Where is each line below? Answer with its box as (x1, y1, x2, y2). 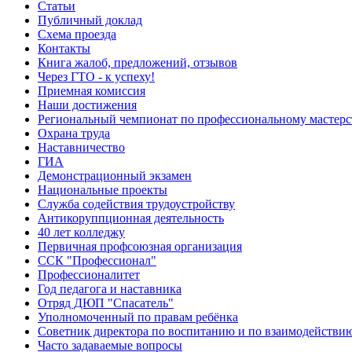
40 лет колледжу (38, 225, 125, 240)
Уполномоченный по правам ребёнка (38, 310, 238, 324)
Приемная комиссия (38, 84, 145, 98)
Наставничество (38, 141, 125, 155)
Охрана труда (38, 126, 110, 141)
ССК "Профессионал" (38, 254, 156, 268)
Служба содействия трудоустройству (38, 197, 235, 211)
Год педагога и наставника (38, 282, 181, 296)
